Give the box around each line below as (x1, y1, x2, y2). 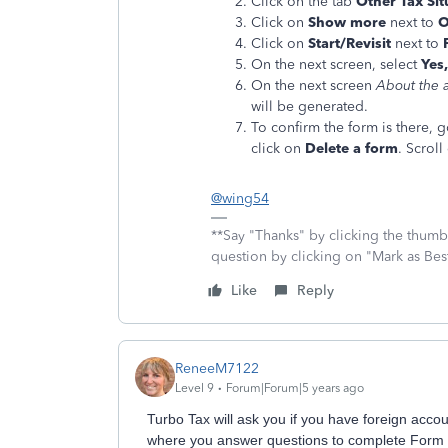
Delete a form (305, 140, 398, 157)
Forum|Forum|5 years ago (226, 380, 364, 395)
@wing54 (211, 190, 269, 207)
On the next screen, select (251, 56, 421, 73)
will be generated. (251, 98, 368, 115)
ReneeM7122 (175, 359, 259, 377)
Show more (308, 14, 386, 31)
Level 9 (175, 380, 214, 395)
